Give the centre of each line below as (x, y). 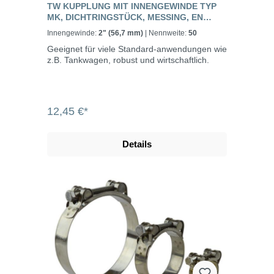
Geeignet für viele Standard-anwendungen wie (137, 49)
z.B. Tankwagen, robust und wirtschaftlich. (128, 60)
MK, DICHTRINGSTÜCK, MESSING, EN (125, 17)
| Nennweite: (168, 33)
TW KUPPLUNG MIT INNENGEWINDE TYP (132, 6)
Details (137, 144)
